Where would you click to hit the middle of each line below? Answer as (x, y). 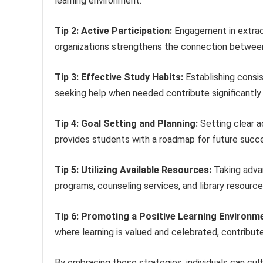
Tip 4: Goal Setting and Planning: (126, 123)
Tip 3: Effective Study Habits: (119, 77)
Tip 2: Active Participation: (113, 31)
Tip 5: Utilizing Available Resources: (133, 170)
